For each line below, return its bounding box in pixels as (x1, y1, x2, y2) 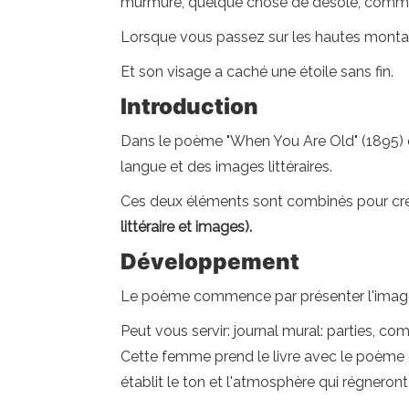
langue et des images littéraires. (121, 158, 332, 175)
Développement (121, 248, 299, 275)
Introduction (121, 93, 258, 120)
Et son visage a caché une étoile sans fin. (121, 63, 393, 80)
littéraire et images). (121, 218, 252, 236)
